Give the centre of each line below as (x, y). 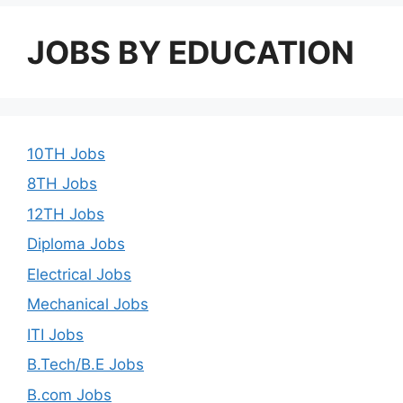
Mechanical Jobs (88, 304)
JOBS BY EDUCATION (191, 52)
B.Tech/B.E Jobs (85, 364)
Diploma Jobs (76, 244)
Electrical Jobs (79, 274)
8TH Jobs (62, 184)
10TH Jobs (66, 153)
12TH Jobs (66, 214)
